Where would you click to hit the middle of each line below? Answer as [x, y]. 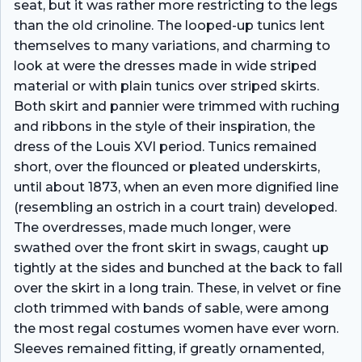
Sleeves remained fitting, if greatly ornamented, [169, 348]
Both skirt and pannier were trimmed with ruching [177, 106]
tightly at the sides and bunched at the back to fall [178, 267]
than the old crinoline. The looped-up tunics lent [169, 25]
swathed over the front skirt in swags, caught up [171, 247]
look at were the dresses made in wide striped [165, 65]
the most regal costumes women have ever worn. [176, 328]
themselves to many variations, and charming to [172, 45]
